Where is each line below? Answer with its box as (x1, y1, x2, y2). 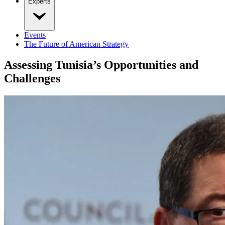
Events (24, 30, 46, 39)
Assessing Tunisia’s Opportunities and (4, 58, 198, 72)
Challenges (4, 72, 60, 85)
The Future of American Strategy (24, 39, 129, 48)
